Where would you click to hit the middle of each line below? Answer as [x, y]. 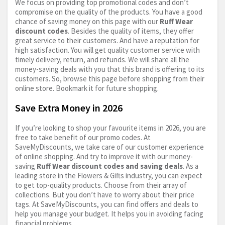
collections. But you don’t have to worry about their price [105, 195]
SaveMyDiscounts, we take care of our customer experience [109, 147]
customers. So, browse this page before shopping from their [110, 79]
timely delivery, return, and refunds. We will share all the [102, 60]
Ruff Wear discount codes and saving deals [110, 166]
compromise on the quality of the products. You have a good [109, 12]
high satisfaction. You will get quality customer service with [107, 50]
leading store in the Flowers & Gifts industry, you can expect [109, 176]
